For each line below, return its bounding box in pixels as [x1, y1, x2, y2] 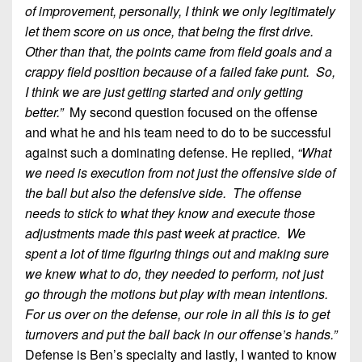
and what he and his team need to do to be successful [25, 122, 331, 141]
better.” [25, 102, 63, 121]
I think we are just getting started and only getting [25, 82, 303, 101]
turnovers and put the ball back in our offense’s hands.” [25, 324, 337, 343]
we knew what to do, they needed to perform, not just [25, 263, 323, 283]
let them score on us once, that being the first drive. [25, 21, 317, 40]
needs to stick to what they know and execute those [25, 203, 315, 222]
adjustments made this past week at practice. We [25, 223, 305, 242]
